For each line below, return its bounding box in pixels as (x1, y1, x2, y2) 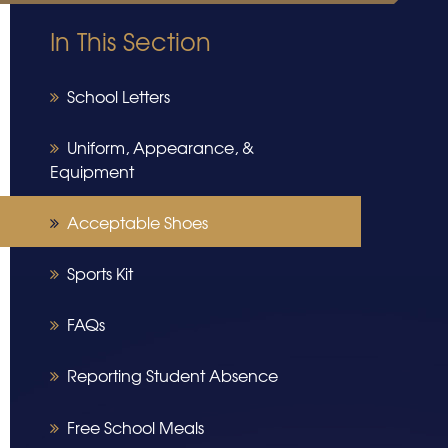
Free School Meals (67, 414, 204, 439)
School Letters (67, 83, 170, 108)
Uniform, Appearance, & (67, 134, 254, 159)
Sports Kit (67, 261, 133, 286)
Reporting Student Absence (67, 363, 278, 388)
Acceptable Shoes (67, 209, 208, 234)
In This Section (50, 22, 211, 59)
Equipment (50, 158, 134, 183)
